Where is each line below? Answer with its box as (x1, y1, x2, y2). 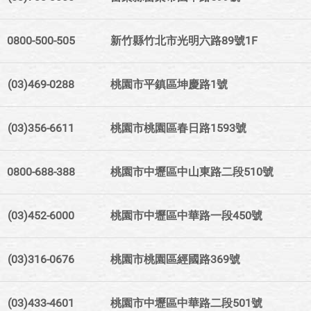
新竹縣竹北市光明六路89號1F (110, 34, 258, 48)
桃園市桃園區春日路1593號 (110, 121, 246, 135)
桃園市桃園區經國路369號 (110, 253, 240, 267)
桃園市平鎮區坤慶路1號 (110, 78, 228, 92)
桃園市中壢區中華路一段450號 (110, 209, 262, 223)
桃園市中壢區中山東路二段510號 (110, 165, 274, 179)
